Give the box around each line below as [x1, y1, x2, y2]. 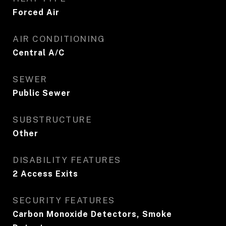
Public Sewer [13, 88, 71, 98]
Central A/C [13, 48, 65, 58]
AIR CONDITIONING [13, 34, 105, 44]
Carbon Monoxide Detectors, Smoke [13, 209, 172, 219]
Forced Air [13, 8, 60, 17]
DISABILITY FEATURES [13, 155, 121, 165]
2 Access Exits [13, 169, 78, 179]
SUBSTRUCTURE [13, 115, 92, 125]
